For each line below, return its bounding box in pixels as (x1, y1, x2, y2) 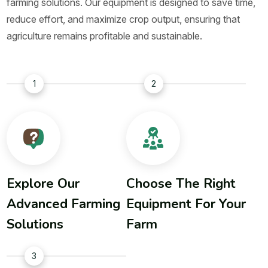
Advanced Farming (7, 195, 121, 214)
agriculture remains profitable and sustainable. (7, 30, 203, 42)
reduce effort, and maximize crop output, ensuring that (7, 13, 240, 26)
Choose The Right (126, 175, 236, 193)
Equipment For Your (126, 195, 246, 214)
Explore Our (7, 175, 80, 193)
